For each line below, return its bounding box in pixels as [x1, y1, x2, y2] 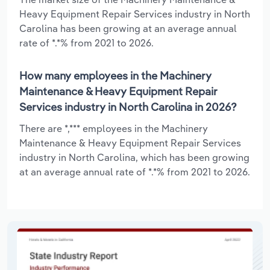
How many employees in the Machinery [19, 68, 212, 83]
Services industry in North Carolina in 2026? [19, 99, 237, 114]
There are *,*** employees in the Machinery [19, 122, 208, 134]
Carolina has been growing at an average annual [19, 22, 237, 34]
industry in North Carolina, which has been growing [19, 151, 250, 163]
